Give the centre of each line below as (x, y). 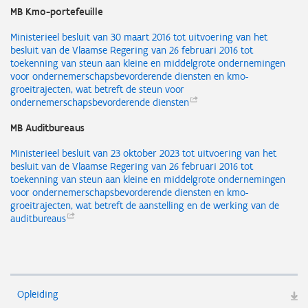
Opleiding (38, 294)
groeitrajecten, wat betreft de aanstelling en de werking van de (145, 206)
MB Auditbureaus (47, 128)
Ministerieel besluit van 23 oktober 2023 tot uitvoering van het (143, 153)
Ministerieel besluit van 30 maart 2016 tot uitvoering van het (139, 37)
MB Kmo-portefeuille (57, 12)
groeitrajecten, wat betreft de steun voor (97, 89)
